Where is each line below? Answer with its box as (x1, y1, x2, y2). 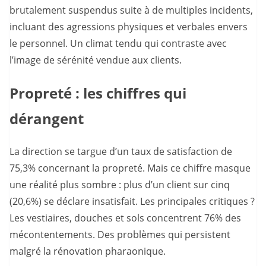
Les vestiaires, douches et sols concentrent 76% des (9, 211, 241, 224)
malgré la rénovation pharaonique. (9, 244, 166, 258)
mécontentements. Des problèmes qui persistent (9, 227, 230, 241)
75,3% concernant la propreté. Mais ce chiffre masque (9, 161, 251, 175)
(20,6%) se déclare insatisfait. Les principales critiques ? (9, 194, 255, 208)
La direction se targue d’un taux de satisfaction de (9, 144, 232, 158)
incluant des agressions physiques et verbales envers (9, 20, 248, 33)
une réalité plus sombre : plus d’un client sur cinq (9, 178, 230, 191)
